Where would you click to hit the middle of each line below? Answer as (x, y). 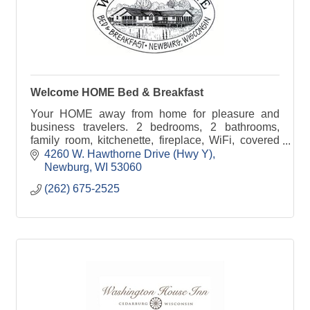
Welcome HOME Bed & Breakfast (117, 92)
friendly (48, 166)
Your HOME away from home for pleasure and (155, 114)
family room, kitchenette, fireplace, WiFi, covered (155, 140)
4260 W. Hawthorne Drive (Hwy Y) (128, 154)
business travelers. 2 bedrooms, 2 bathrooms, (155, 127)
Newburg (67, 167)
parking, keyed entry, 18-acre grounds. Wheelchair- (155, 153)
